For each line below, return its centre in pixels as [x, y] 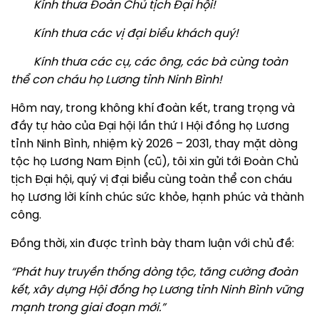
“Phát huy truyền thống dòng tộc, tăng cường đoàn [154, 272]
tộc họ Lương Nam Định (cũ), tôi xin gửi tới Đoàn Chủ [155, 162]
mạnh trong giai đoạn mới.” [88, 308]
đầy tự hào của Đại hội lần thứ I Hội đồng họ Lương [150, 126]
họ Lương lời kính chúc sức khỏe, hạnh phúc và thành [157, 198]
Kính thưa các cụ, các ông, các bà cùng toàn [149, 62]
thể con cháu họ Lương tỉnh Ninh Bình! [116, 80]
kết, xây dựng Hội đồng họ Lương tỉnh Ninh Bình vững [157, 290]
